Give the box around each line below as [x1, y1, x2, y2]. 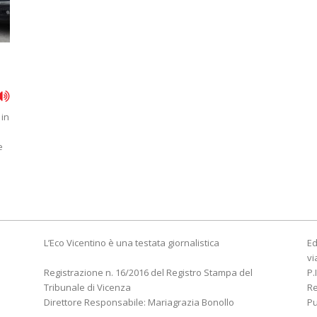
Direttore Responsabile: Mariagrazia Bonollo [44, 296, 234, 309]
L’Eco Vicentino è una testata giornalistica [44, 236, 219, 249]
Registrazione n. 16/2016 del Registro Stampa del [44, 266, 253, 279]
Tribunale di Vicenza [44, 281, 131, 294]
